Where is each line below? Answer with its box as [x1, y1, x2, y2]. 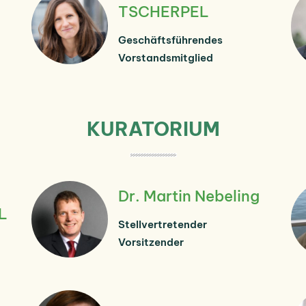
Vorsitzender [118, 235, 184, 249]
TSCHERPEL [118, 1, 209, 21]
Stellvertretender [118, 217, 207, 231]
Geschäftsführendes [118, 33, 223, 46]
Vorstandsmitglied [118, 51, 213, 64]
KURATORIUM [86, 116, 220, 141]
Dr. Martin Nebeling [118, 186, 260, 206]
